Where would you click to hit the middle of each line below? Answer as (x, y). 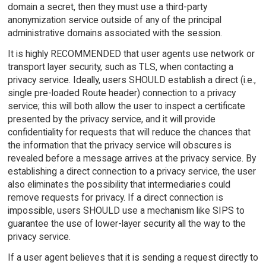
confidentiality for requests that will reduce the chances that (129, 132)
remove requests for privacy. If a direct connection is (115, 198)
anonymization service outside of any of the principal (114, 20)
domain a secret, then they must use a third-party (107, 7)
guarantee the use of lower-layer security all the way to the (126, 224)
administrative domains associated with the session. (115, 33)
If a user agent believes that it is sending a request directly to (133, 257)
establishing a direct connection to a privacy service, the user (132, 172)
